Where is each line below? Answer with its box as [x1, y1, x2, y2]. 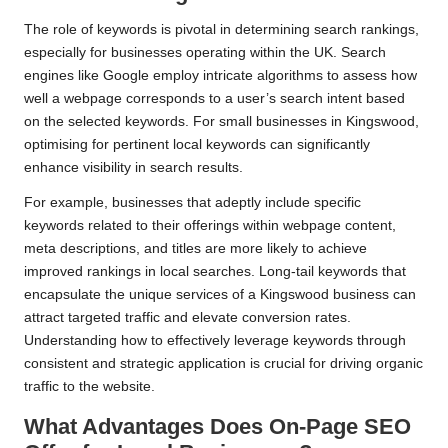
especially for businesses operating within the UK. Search [24, 45, 386, 61]
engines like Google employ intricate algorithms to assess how [24, 68, 417, 84]
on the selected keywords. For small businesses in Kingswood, [24, 114, 419, 130]
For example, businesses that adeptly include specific [24, 195, 361, 211]
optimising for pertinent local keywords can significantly [24, 137, 370, 153]
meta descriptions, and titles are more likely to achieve [24, 241, 367, 257]
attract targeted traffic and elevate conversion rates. [24, 310, 351, 326]
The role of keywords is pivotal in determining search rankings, [24, 22, 419, 38]
